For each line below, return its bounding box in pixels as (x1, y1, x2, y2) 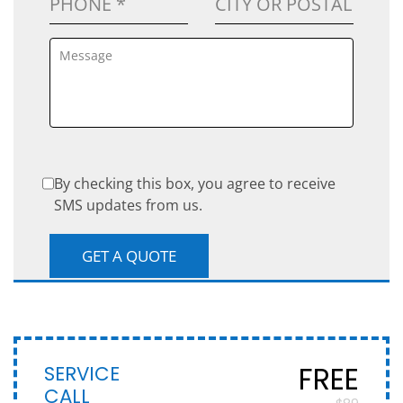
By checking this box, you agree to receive (53, 174, 336, 194)
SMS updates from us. (53, 195, 202, 216)
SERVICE (44, 360, 120, 389)
